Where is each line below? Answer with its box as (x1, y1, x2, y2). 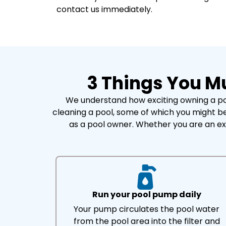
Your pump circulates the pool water (74, 203, 220, 215)
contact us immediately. (56, 4, 152, 15)
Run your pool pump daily (92, 189, 201, 200)
